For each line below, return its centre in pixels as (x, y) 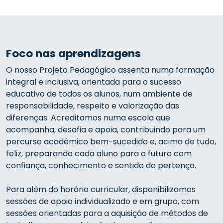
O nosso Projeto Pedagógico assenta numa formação (110, 70)
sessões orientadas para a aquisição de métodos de (107, 213)
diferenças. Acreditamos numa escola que (88, 118)
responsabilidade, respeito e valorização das (93, 106)
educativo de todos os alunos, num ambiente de (99, 94)
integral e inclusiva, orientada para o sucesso (94, 82)
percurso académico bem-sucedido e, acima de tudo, (111, 142)
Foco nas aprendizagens (73, 54)
